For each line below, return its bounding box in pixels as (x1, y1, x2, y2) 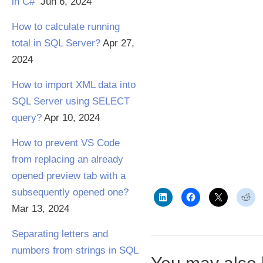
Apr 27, (103, 38, 134, 49)
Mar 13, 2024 (12, 203, 69, 214)
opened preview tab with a (12, 170, 126, 181)
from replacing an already (12, 154, 123, 165)
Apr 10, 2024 (44, 112, 100, 123)
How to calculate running (12, 21, 120, 32)
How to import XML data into (12, 79, 136, 90)
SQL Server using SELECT (12, 96, 130, 107)
